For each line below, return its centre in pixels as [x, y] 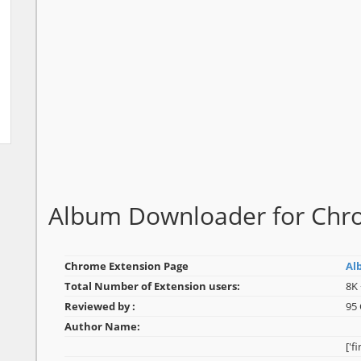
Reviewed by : [100, 307]
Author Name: [102, 327]
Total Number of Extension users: [152, 286]
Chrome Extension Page [127, 266]
